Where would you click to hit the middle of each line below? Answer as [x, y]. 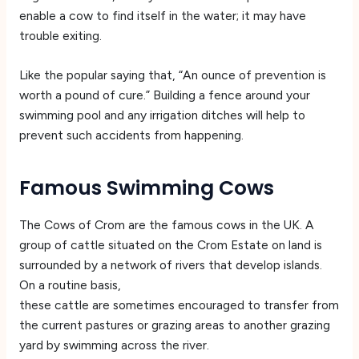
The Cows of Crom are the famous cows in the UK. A [166, 225]
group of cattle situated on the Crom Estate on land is [170, 245]
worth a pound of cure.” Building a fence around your [164, 95]
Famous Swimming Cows [146, 188]
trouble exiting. [60, 35]
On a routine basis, [70, 285]
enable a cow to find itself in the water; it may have [162, 15]
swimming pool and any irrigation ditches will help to [162, 115]
